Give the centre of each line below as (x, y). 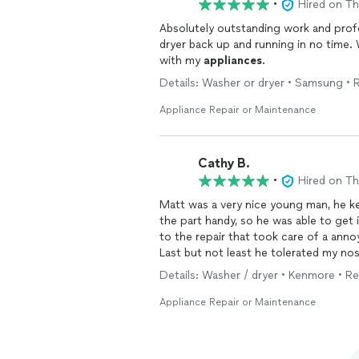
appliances (233, 61)
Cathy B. (224, 163)
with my (182, 61)
